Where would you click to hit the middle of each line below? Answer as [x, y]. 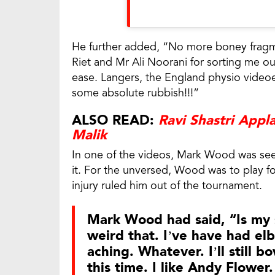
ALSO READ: [115, 121]
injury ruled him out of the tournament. [167, 186]
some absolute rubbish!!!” [135, 93]
